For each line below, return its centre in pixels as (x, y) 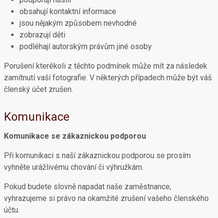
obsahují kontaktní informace (68, 11)
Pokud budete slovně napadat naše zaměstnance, (88, 187)
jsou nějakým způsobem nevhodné (78, 23)
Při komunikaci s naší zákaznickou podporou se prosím (97, 155)
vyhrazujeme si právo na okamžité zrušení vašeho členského (106, 198)
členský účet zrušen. (38, 89)
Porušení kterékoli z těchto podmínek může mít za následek (106, 66)
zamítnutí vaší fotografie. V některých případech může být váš (108, 78)
